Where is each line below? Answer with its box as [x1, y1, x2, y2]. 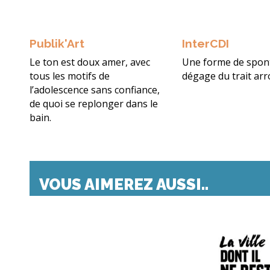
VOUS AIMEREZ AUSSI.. [39, 175, 209, 194]
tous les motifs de [30, 69, 110, 83]
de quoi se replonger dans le [30, 97, 158, 111]
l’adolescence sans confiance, [30, 83, 160, 97]
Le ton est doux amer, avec [30, 55, 150, 69]
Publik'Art [30, 37, 84, 51]
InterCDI [182, 37, 230, 51]
